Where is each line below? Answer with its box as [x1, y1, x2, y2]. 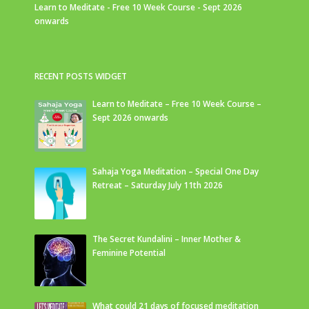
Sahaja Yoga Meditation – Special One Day [92, 166, 259, 177]
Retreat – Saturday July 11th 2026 [92, 179, 223, 191]
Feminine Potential [92, 246, 166, 259]
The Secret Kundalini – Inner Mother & [92, 232, 241, 245]
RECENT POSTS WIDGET [34, 70, 127, 83]
